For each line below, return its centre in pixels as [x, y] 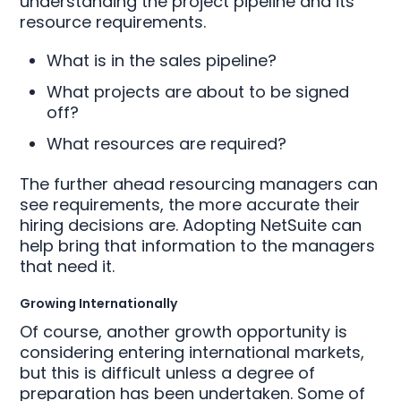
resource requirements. [113, 22]
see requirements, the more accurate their [190, 205]
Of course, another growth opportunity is [184, 332]
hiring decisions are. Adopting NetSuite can [191, 225]
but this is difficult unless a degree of [168, 373]
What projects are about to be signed [198, 92]
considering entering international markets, [192, 352]
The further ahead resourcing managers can [199, 184]
